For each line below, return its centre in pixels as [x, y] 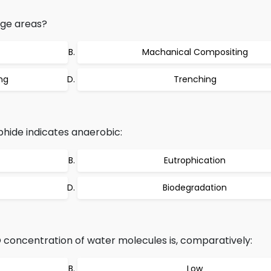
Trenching [195, 79]
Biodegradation [195, 188]
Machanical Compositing [195, 52]
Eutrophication [195, 160]
